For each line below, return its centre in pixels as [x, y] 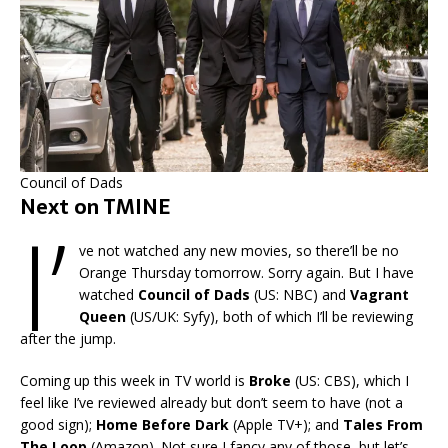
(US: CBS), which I [352, 380]
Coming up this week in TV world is [134, 380]
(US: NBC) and [299, 294]
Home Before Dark [162, 424]
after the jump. [68, 338]
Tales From [383, 424]
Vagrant [379, 294]
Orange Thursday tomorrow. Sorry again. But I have [246, 272]
